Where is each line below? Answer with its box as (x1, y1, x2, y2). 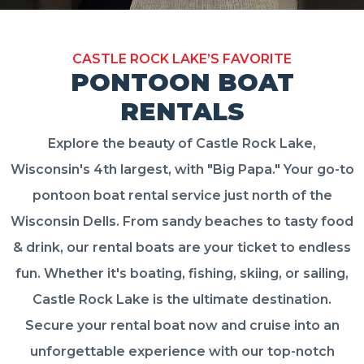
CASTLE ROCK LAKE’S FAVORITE (72, 50, 292, 67)
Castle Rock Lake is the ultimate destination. (32, 291, 331, 307)
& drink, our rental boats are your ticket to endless (13, 239, 351, 255)
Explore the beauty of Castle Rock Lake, (48, 135, 316, 151)
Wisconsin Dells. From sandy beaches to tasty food (11, 213, 353, 229)
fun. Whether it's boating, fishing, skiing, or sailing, (15, 265, 349, 281)
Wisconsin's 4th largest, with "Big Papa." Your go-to (10, 161, 354, 177)
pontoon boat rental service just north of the (32, 187, 332, 203)
